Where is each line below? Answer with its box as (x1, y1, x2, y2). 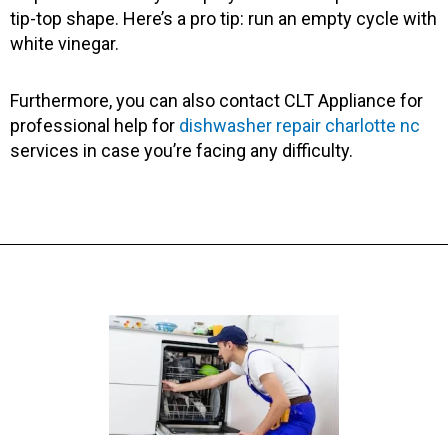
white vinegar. (10, 33, 119, 55)
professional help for (10, 114, 179, 136)
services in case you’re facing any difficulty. (10, 139, 353, 161)
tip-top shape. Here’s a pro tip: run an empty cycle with (10, 8, 437, 30)
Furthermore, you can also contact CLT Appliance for (10, 89, 423, 111)
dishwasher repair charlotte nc (179, 114, 420, 136)
